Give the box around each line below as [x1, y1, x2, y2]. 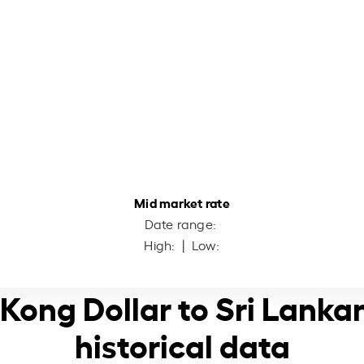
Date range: [144, 214, 220, 232]
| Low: [178, 235, 220, 253]
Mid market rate [134, 192, 230, 211]
